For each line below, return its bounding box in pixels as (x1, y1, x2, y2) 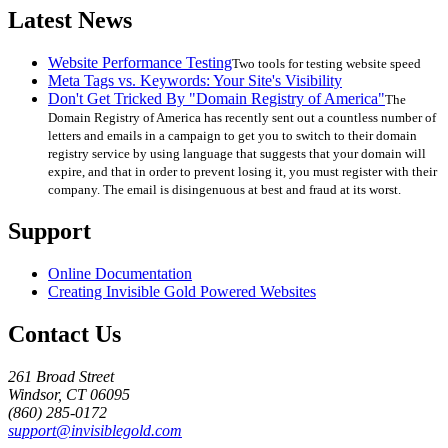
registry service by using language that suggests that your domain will (48, 146, 426, 162)
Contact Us (8, 320, 121, 347)
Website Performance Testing (48, 54, 232, 72)
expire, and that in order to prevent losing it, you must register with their (48, 164, 437, 180)
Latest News (8, 7, 132, 34)
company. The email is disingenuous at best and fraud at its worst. (48, 182, 401, 198)
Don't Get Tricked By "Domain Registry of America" (48, 90, 385, 108)
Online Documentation (48, 265, 192, 283)
